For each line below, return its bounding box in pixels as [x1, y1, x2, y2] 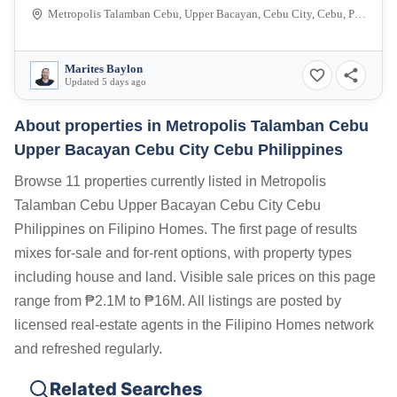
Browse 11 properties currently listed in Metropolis [14, 174, 326, 189]
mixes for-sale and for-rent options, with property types [14, 245, 352, 261]
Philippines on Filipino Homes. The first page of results [14, 222, 357, 237]
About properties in [14, 117, 166, 135]
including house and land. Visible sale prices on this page [14, 269, 376, 284]
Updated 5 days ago [65, 76, 146, 87]
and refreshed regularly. [14, 341, 162, 356]
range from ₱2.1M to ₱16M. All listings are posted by [14, 293, 341, 308]
